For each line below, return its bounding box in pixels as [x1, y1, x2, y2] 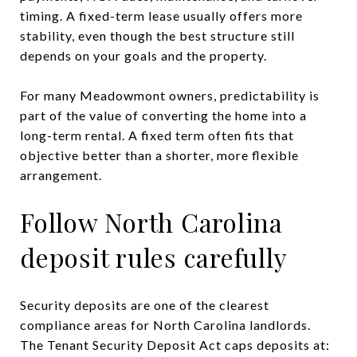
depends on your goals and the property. [20, 47, 267, 63]
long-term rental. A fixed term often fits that [20, 127, 294, 143]
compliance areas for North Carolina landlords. [20, 316, 311, 332]
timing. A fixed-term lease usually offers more [20, 7, 303, 23]
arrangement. [20, 167, 102, 182]
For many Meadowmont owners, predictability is [20, 87, 320, 103]
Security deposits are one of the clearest [20, 296, 269, 312]
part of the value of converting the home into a [20, 107, 307, 123]
